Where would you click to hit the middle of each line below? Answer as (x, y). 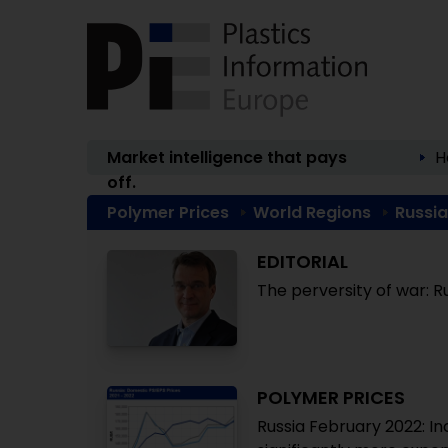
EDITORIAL (302, 261)
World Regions (312, 212)
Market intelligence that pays (227, 157)
